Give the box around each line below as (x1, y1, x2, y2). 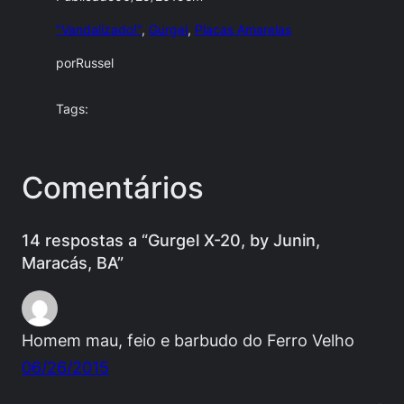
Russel (76, 56, 115, 71)
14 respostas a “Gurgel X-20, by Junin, (22, 229, 320, 250)
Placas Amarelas (195, 23, 292, 38)
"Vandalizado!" (56, 23, 142, 38)
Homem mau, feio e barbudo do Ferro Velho (22, 329, 354, 350)
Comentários (22, 170, 204, 207)
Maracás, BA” (22, 252, 124, 272)
